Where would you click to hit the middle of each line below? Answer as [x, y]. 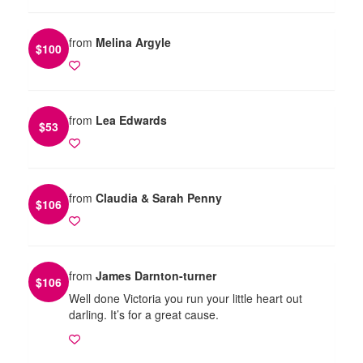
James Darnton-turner [156, 275]
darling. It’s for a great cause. [144, 314]
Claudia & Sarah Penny [159, 197]
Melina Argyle [133, 42]
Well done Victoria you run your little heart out [186, 298]
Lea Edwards [131, 120]
